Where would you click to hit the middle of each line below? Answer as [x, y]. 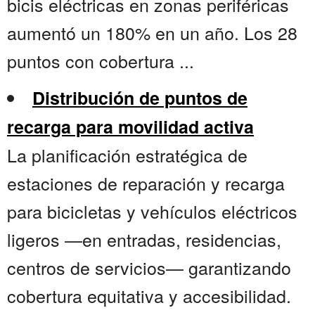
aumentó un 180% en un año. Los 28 [152, 33]
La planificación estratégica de [127, 155]
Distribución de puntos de [140, 98]
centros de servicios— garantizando [149, 268]
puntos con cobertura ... [101, 61]
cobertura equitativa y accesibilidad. [149, 296]
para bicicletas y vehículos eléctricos [152, 211]
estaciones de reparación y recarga [146, 183]
